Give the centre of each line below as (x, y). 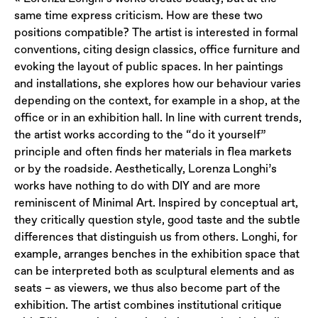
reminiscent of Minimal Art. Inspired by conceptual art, (156, 202)
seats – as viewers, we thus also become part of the (147, 287)
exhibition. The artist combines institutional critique (148, 304)
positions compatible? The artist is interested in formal (156, 32)
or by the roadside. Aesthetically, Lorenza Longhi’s (146, 168)
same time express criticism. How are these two (138, 15)
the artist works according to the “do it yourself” (140, 134)
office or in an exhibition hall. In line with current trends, (158, 117)
